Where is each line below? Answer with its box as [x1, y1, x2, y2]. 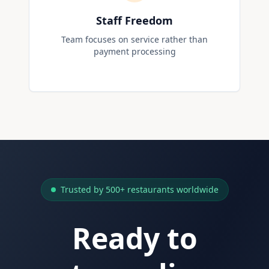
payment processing [93, 46, 176, 57]
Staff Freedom [96, 13, 173, 28]
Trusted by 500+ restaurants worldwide [60, 184, 219, 195]
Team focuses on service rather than [61, 34, 208, 45]
